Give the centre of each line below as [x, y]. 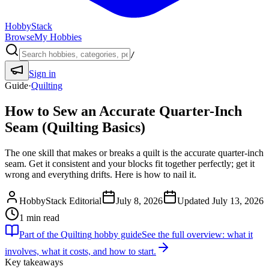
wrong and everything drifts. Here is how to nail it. [101, 174]
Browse [20, 37]
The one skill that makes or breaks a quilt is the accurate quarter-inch [134, 153]
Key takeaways [34, 262]
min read [42, 217]
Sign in [42, 74]
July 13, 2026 [238, 201]
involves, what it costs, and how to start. [80, 251]
